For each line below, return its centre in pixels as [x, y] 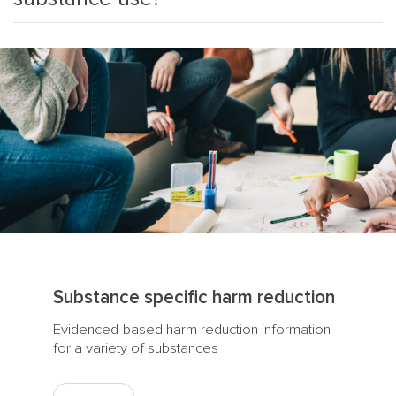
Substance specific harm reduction [194, 297]
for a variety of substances [135, 348]
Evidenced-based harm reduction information [191, 329]
